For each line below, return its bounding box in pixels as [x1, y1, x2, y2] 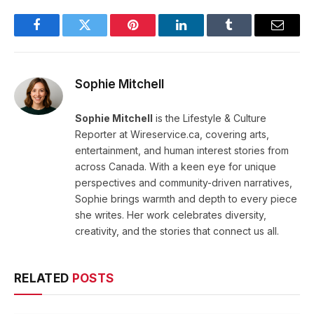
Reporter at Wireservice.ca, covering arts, [75, 128, 269, 141]
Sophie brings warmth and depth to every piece [75, 193, 297, 205]
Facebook [35, 29, 85, 42]
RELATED [14, 271, 72, 286]
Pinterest [132, 29, 177, 42]
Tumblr [228, 29, 266, 42]
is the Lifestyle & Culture [153, 112, 266, 125]
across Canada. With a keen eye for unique [75, 161, 276, 173]
